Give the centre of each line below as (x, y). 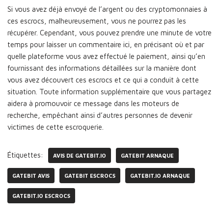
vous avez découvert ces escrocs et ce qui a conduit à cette (103, 80)
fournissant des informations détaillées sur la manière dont (102, 68)
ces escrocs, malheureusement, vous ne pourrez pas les (97, 21)
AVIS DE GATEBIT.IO (80, 155)
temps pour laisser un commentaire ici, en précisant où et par (106, 44)
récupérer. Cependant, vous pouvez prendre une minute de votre (110, 33)
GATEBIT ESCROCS (90, 176)
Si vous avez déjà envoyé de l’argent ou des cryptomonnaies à (107, 9)
